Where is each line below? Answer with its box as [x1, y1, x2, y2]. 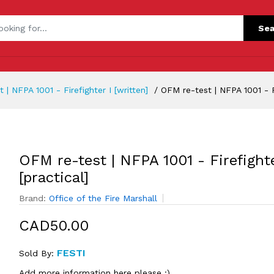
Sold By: [18, 248, 57, 258]
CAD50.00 [18, 217, 89, 234]
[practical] [18, 169, 89, 186]
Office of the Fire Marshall [48, 193, 157, 203]
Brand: [18, 193, 49, 203]
